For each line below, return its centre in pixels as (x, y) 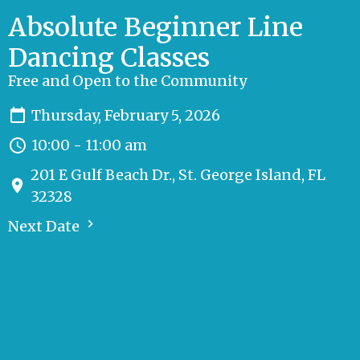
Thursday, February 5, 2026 (126, 116)
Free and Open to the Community (128, 81)
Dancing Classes (109, 58)
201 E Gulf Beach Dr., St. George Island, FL (178, 175)
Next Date (45, 227)
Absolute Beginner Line (155, 28)
